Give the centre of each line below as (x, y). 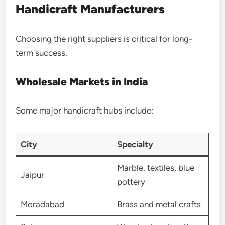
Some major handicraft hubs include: (85, 110)
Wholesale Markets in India (82, 81)
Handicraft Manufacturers (90, 9)
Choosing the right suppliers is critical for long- (104, 38)
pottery (131, 182)
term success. (42, 52)
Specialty (135, 144)
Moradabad (42, 204)
